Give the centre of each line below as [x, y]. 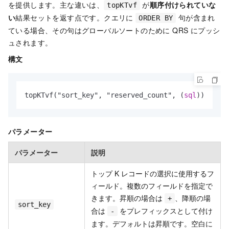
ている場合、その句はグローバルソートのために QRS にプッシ [114, 30]
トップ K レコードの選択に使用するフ [153, 173]
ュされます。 [30, 42]
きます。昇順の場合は [128, 198]
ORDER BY [156, 18]
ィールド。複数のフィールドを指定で [152, 185]
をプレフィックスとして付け [165, 210]
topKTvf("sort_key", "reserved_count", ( [104, 95]
